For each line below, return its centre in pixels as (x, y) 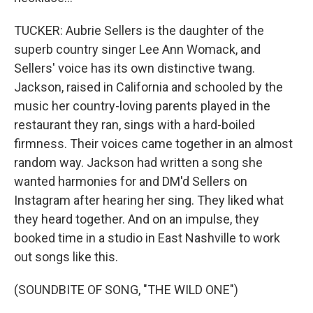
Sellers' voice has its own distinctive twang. (134, 68)
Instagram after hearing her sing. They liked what (149, 200)
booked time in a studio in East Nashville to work (147, 238)
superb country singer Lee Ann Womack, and (137, 49)
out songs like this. (66, 257)
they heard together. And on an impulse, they (137, 219)
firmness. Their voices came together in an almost (153, 144)
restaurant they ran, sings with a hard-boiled (134, 125)
